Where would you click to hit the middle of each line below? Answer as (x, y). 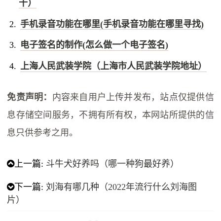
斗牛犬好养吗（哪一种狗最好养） (113, 164)
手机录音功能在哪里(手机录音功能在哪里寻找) (112, 24)
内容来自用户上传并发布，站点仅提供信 (133, 97)
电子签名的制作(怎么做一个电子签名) (94, 45)
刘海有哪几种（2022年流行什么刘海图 (122, 187)
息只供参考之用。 (43, 133)
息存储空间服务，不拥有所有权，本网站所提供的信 (110, 115)
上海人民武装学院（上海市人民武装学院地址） (113, 66)
